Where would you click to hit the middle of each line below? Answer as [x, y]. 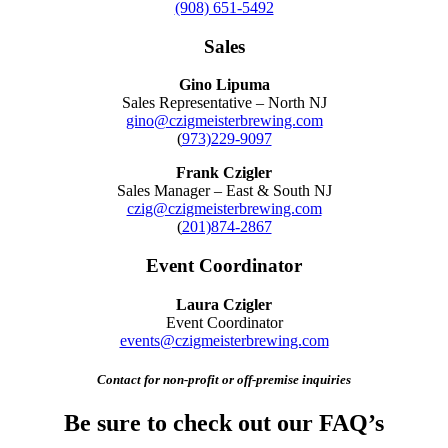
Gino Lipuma [224, 85]
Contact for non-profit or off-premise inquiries [224, 379]
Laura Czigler [224, 304]
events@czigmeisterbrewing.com [224, 340]
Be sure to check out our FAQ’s [224, 423]
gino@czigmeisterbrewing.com [224, 121]
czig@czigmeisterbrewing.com [224, 209]
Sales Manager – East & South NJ [224, 191]
